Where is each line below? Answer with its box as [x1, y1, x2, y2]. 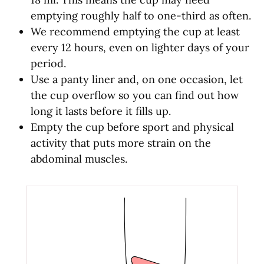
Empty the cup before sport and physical [31, 120, 234, 134]
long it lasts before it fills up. [31, 104, 171, 118]
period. [31, 57, 66, 71]
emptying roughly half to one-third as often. [31, 9, 251, 23]
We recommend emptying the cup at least [31, 25, 240, 39]
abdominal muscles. [31, 152, 127, 166]
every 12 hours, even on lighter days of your [31, 41, 249, 55]
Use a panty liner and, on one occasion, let [31, 72, 243, 87]
